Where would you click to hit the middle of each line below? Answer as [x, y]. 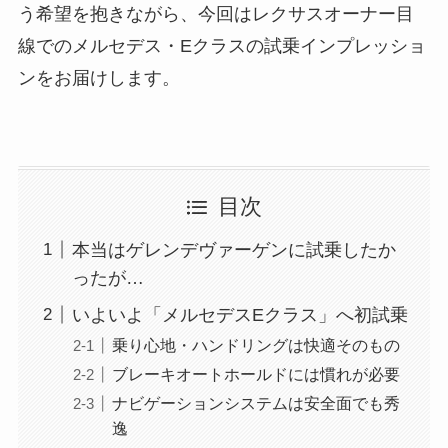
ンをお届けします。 [98, 78]
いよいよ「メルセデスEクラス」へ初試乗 [239, 314]
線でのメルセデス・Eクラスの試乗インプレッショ [221, 46]
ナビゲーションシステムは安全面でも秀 [255, 402]
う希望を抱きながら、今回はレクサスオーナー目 [215, 14]
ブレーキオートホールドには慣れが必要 [255, 373]
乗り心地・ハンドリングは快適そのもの [255, 344]
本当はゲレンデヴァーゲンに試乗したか [233, 249]
